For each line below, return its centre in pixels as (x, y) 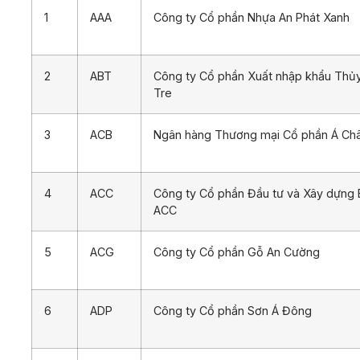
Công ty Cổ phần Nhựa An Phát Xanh (252, 17)
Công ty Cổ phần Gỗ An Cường (237, 252)
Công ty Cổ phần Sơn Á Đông (233, 310)
